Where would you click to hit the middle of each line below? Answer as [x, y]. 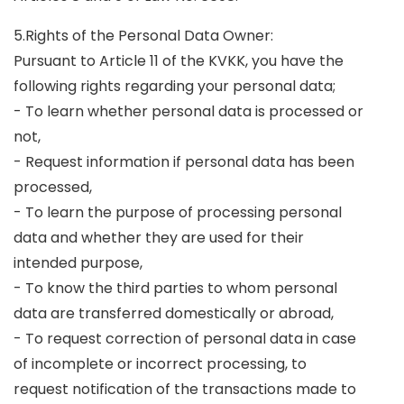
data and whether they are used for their [159, 238]
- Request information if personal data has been [184, 162]
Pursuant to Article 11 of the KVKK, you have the [179, 61]
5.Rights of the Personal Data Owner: [143, 36]
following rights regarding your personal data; [174, 86]
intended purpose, [78, 263]
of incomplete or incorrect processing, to [160, 364]
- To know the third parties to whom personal [175, 288]
